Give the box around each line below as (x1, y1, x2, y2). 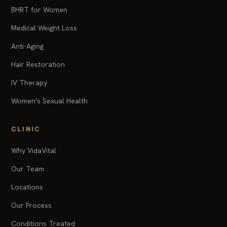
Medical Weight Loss (11, 23, 78, 33)
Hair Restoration (11, 60, 65, 69)
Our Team (11, 164, 45, 174)
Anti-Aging (11, 42, 44, 51)
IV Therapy (11, 78, 48, 88)
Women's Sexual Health (11, 96, 88, 106)
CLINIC (11, 126, 41, 133)
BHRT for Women (11, 5, 68, 15)
